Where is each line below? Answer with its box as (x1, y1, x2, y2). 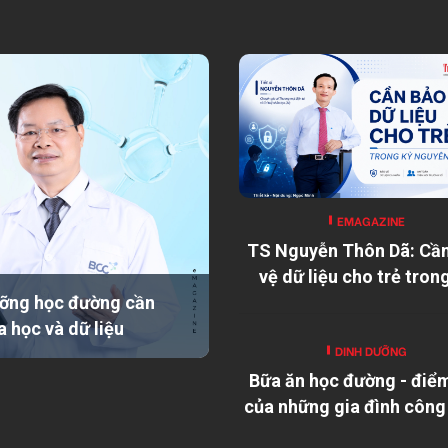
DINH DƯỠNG (334, 341, 407, 359)
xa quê (326, 421, 385, 443)
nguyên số (311, 291, 399, 313)
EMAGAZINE (336, 211, 405, 229)
